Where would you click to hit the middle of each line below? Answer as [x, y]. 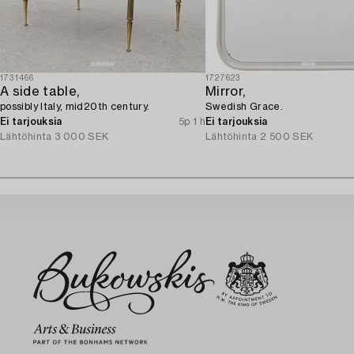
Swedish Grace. [245, 106]
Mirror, [226, 91]
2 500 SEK [287, 136]
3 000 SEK [82, 136]
